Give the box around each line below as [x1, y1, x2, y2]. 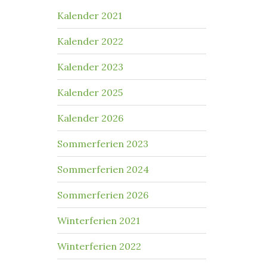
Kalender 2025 [57, 86, 123, 98]
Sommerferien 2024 [57, 163, 149, 175]
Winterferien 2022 [57, 240, 141, 252]
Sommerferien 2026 [57, 189, 148, 201]
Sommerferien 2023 [57, 138, 148, 150]
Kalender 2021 [57, 10, 122, 21]
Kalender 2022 [57, 35, 123, 47]
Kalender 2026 [57, 112, 123, 124]
